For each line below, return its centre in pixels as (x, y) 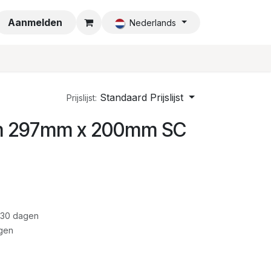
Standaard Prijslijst (142, 97)
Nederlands (152, 23)
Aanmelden (35, 22)
